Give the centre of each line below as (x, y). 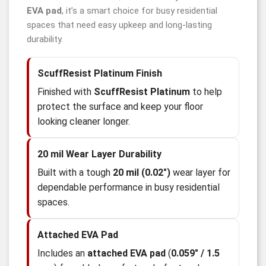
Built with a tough (75, 172)
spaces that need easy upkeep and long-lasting (119, 25)
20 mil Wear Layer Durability (99, 154)
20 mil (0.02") (142, 172)
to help (206, 91)
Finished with (66, 91)
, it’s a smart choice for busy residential (140, 10)
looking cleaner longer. (84, 121)
